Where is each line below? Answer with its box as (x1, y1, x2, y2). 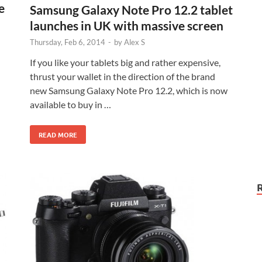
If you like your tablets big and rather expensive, (30, 56, 220, 68)
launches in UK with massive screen (30, 18, 223, 33)
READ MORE (39, 129, 77, 139)
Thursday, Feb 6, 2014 (30, 37, 105, 47)
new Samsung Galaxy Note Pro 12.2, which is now (30, 84, 227, 96)
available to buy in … (30, 98, 111, 110)
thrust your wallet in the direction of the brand (30, 70, 215, 82)
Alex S (124, 37, 145, 47)
